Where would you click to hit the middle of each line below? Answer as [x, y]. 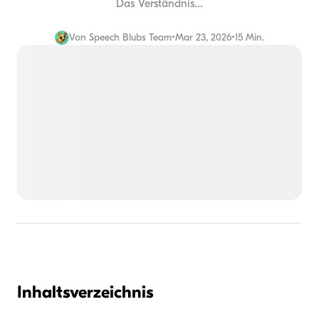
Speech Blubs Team [130, 37]
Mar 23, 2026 [203, 37]
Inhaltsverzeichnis [85, 292]
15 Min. [250, 37]
